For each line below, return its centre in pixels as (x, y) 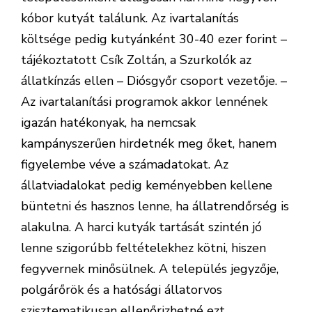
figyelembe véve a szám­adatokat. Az (125, 164)
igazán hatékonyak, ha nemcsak (108, 123)
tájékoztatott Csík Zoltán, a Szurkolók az (136, 60)
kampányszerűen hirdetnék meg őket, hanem (149, 143)
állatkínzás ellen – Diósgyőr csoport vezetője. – (154, 81)
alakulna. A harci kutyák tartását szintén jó (141, 227)
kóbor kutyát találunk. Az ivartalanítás (130, 18)
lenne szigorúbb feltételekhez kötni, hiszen (143, 248)
